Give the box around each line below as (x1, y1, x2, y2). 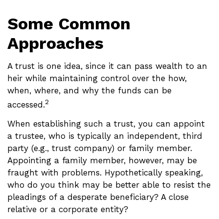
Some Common (7, 13, 131, 33)
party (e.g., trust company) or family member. (7, 143, 192, 153)
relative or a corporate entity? (7, 204, 128, 215)
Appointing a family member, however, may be (7, 155, 197, 166)
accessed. (7, 99, 45, 109)
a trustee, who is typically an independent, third (7, 131, 202, 141)
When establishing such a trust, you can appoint (7, 119, 205, 129)
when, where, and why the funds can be (7, 85, 172, 95)
